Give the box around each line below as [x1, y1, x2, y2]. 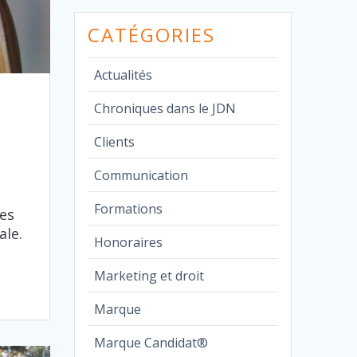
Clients [94, 132, 135, 151]
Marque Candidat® [94, 333, 209, 351]
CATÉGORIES [88, 21, 216, 48]
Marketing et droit [94, 266, 205, 284]
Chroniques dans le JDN [94, 99, 237, 117]
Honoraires [94, 233, 163, 251]
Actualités [94, 65, 153, 84]
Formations [94, 199, 163, 218]
